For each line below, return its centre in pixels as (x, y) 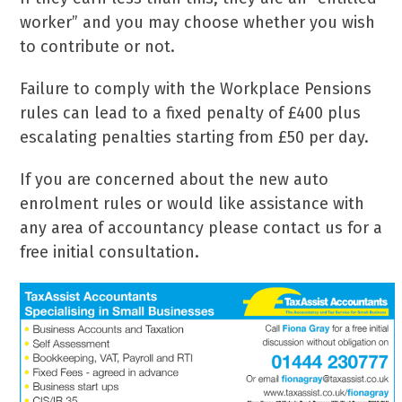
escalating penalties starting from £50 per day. (195, 137)
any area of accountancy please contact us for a (201, 228)
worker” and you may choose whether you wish (198, 22)
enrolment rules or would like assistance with (192, 204)
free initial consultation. (110, 252)
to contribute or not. (98, 47)
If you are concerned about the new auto (175, 179)
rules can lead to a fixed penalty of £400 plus (191, 113)
